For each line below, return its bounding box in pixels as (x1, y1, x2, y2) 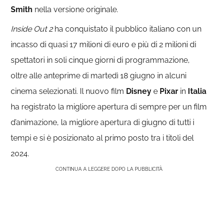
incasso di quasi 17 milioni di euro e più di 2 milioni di (11, 39, 197, 49)
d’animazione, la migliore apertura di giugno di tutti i (11, 117, 195, 127)
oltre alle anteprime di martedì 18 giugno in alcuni (11, 71, 187, 80)
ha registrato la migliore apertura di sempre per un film (11, 102, 207, 111)
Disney (126, 86, 152, 96)
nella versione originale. (33, 4, 119, 14)
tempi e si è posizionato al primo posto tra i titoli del (11, 133, 194, 143)
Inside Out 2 (11, 24, 53, 34)
